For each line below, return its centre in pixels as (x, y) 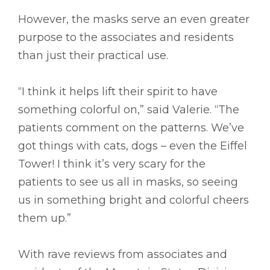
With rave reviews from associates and (123, 255)
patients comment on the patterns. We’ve (131, 128)
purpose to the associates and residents (126, 38)
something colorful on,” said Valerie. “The (129, 110)
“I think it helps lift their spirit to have (118, 92)
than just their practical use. (93, 56)
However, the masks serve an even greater (134, 20)
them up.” (45, 218)
